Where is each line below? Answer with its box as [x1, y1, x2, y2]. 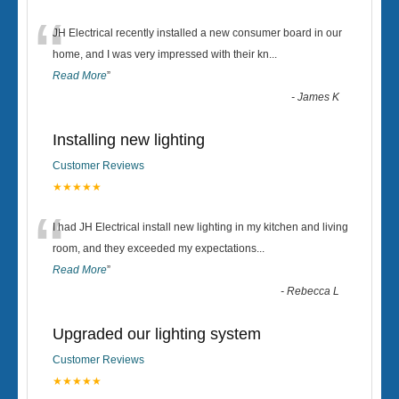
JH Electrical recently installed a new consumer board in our [53, 27, 342, 39]
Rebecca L [287, 285, 340, 297]
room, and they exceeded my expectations [53, 242, 256, 255]
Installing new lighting [53, 131, 205, 149]
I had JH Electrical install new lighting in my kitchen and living [53, 221, 348, 233]
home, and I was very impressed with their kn [53, 48, 269, 61]
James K [297, 91, 340, 103]
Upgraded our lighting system [53, 325, 261, 343]
